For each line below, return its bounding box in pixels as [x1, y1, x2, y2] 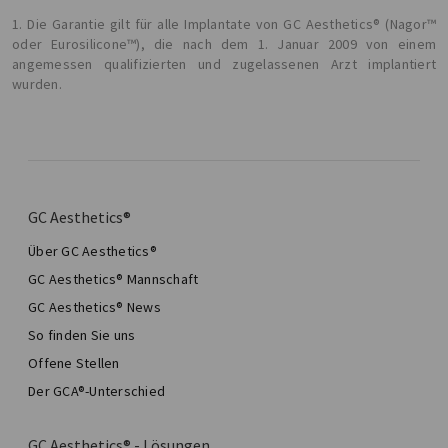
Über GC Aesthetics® [28, 242, 157, 261]
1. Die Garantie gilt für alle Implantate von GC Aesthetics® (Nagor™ [12, 14, 436, 33]
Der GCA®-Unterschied [28, 382, 165, 401]
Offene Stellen [28, 354, 120, 373]
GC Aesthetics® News [28, 298, 161, 317]
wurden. [12, 74, 62, 93]
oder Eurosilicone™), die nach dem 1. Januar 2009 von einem [12, 34, 436, 53]
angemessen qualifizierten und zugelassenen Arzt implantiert [12, 54, 436, 73]
